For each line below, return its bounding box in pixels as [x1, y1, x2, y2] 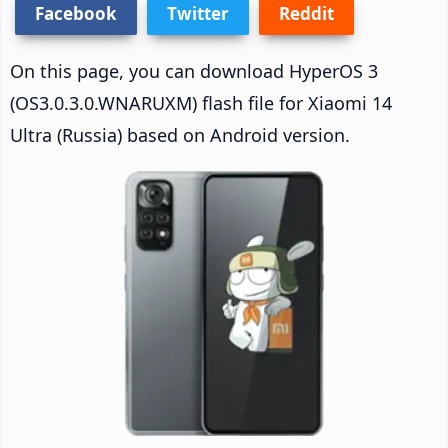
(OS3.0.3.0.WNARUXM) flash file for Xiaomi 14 [10, 90, 392, 115]
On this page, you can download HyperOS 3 [10, 58, 378, 83]
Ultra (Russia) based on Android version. [10, 122, 350, 147]
